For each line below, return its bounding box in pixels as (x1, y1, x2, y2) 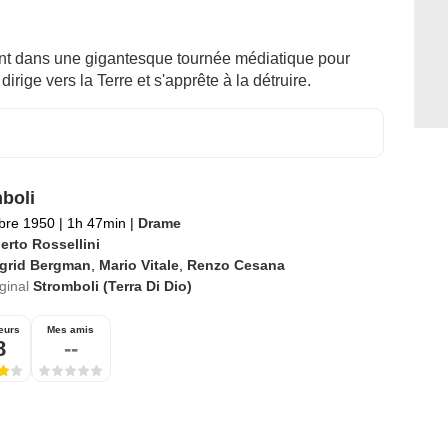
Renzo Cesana (186, 257, 285, 274)
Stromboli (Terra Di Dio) (32, 278, 192, 295)
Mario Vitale (98, 257, 179, 274)
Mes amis (47, 324, 94, 336)
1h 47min (62, 215, 130, 232)
